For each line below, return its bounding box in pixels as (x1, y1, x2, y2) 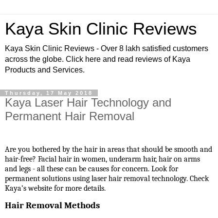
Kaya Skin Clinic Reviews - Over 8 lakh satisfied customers (5, 44, 208, 53)
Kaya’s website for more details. (5, 183, 106, 193)
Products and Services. (5, 66, 85, 74)
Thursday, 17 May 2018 (5, 90, 93, 96)
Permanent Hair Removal (5, 109, 134, 123)
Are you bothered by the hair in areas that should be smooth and (5, 145, 212, 154)
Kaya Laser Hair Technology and (5, 96, 171, 109)
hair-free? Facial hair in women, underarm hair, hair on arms (5, 154, 200, 163)
